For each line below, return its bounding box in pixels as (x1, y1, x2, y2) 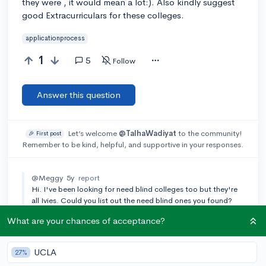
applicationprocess (25, 34, 85, 43)
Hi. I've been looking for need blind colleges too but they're (31, 183, 237, 194)
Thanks (31, 206, 55, 217)
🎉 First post (28, 129, 61, 137)
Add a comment (37, 231, 100, 243)
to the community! (176, 128, 242, 138)
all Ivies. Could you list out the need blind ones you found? (31, 195, 232, 205)
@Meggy (31, 172, 63, 183)
